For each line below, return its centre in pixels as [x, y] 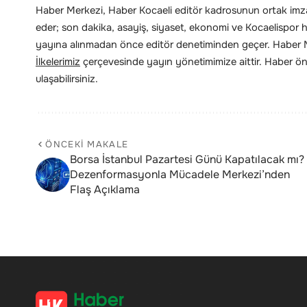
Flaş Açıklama [105, 190]
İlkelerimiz [58, 62]
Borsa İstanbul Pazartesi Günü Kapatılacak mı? [187, 160]
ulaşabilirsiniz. [67, 79]
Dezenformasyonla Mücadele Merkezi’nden [180, 175]
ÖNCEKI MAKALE [87, 145]
